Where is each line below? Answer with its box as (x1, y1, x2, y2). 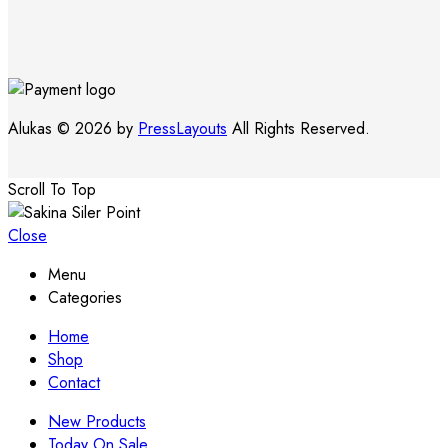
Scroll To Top (8, 178, 96, 202)
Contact (48, 371, 100, 395)
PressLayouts (138, 116, 227, 140)
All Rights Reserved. (227, 116, 370, 140)
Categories (48, 286, 122, 310)
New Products (48, 410, 146, 434)
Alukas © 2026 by (8, 116, 138, 140)
